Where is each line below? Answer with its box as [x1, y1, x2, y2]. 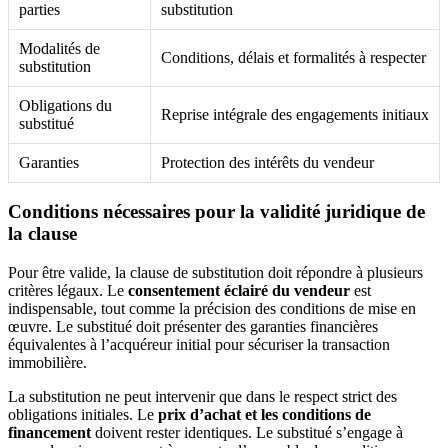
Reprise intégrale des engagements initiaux [161, 105, 429, 123]
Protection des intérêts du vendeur [161, 153, 374, 171]
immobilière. [8, 354, 87, 372]
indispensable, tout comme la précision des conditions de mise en [8, 300, 416, 318]
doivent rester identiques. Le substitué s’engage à [91, 424, 403, 442]
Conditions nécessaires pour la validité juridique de [8, 201, 425, 223]
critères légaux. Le [8, 282, 128, 300]
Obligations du [19, 96, 112, 114]
